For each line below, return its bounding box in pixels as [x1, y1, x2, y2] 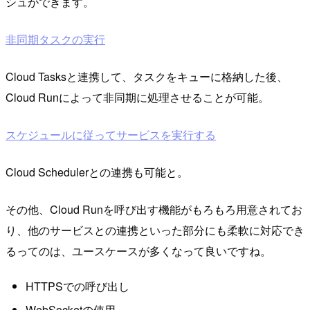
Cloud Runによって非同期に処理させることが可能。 [6, 89, 269, 106]
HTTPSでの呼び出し [25, 278, 129, 295]
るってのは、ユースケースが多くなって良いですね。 [6, 243, 271, 259]
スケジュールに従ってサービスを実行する [6, 127, 216, 143]
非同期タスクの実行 [6, 31, 105, 48]
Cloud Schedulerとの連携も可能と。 [6, 164, 188, 181]
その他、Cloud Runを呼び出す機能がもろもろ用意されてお [6, 201, 302, 218]
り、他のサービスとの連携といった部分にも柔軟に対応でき [6, 222, 304, 239]
